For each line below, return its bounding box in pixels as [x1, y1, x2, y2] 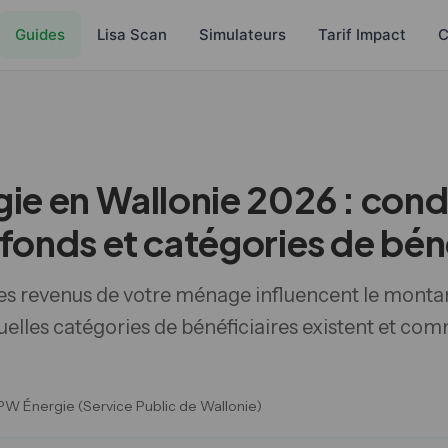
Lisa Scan [97, 25, 167, 44]
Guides [15, 25, 65, 44]
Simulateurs [199, 25, 286, 44]
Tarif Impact [318, 25, 406, 44]
